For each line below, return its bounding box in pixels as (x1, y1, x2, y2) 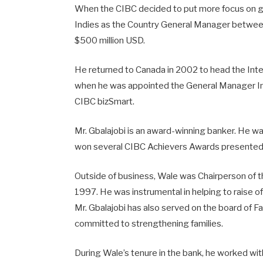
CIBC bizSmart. (75, 96, 135, 107)
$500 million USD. (75, 35, 146, 46)
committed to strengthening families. (75, 218, 224, 230)
